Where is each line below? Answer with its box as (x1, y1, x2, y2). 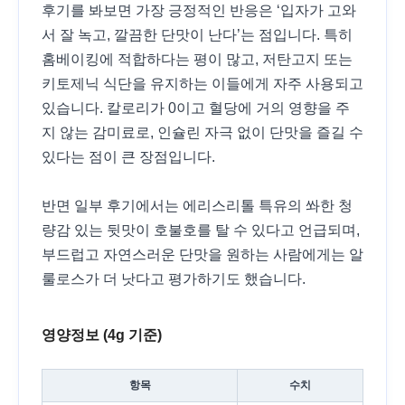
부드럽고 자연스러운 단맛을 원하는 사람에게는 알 (42, 246, 363, 262)
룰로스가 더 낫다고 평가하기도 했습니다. (42, 270, 306, 287)
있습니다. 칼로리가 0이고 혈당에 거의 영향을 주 (42, 99, 350, 116)
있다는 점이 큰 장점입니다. (42, 148, 219, 165)
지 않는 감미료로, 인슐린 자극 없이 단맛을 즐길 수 (42, 124, 363, 140)
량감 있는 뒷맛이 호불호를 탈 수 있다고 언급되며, (42, 221, 360, 238)
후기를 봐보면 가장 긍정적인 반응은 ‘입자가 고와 (42, 2, 356, 18)
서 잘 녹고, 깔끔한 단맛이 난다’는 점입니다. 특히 (42, 26, 353, 42)
